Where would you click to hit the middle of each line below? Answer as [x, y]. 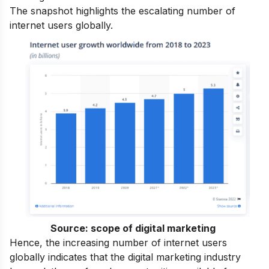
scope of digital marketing [155, 228]
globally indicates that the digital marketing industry [125, 257]
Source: [71, 228]
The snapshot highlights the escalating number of [122, 11]
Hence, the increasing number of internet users [118, 243]
